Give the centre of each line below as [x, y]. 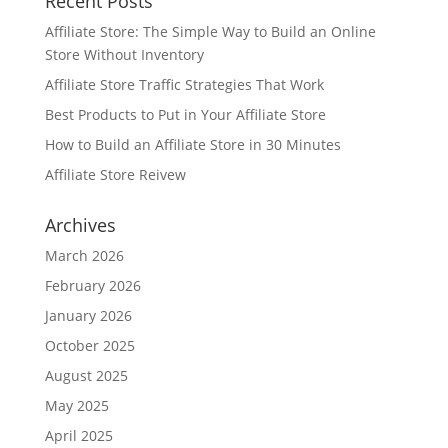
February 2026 [92, 286]
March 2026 [84, 256]
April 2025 [78, 436]
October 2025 [89, 346]
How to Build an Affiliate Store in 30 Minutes [192, 145]
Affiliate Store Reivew [115, 175]
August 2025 [86, 376]
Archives [80, 225]
